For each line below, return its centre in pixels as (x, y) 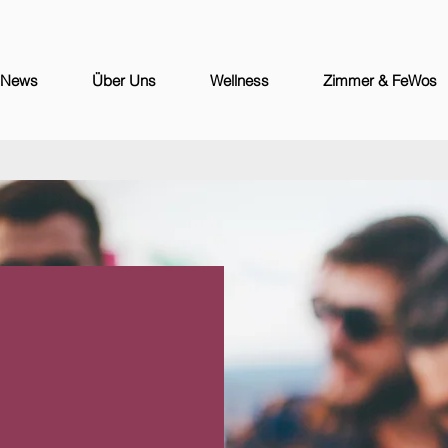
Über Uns (123, 80)
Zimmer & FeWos (379, 80)
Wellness (239, 80)
